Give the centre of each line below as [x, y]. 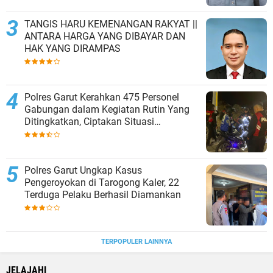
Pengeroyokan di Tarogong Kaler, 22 [102, 182]
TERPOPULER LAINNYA [136, 241]
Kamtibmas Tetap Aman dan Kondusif [107, 133]
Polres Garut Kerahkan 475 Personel [102, 97]
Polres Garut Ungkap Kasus [83, 170]
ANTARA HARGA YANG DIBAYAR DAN [105, 36]
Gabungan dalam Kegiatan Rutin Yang [107, 109]
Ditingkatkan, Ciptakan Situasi [89, 121]
